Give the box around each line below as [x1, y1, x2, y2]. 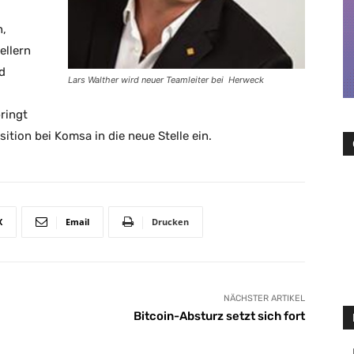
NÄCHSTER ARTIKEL [223, 293, 305, 304]
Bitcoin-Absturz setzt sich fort [133, 309, 305, 324]
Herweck [228, 74, 264, 86]
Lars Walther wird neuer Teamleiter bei [68, 74, 226, 86]
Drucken [152, 216, 189, 228]
